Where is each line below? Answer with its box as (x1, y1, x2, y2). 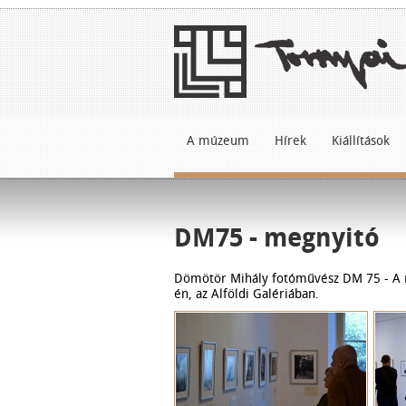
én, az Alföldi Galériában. (174, 286, 319, 302)
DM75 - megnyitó (174, 223, 380, 253)
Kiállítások (332, 132, 390, 149)
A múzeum (187, 132, 249, 149)
